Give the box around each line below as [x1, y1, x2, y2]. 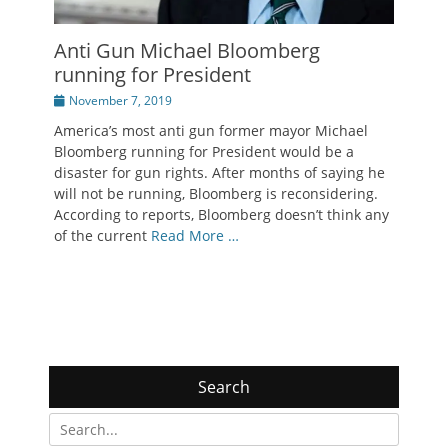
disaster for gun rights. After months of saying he [54, 162, 385, 182]
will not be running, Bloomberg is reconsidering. [54, 183, 378, 203]
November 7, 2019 [69, 91, 172, 109]
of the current [54, 225, 151, 245]
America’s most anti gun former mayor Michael [54, 120, 368, 140]
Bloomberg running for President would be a [54, 141, 354, 161]
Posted [53, 90, 91, 108]
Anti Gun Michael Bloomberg [54, 36, 320, 64]
